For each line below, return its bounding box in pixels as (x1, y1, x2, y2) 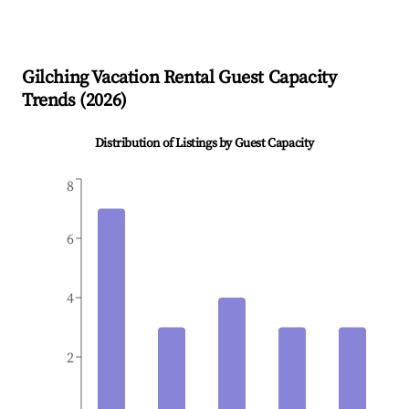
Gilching (22, 67, 89, 90)
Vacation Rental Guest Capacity (88, 67, 337, 90)
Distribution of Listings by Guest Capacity (94, 135, 315, 152)
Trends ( (22, 89, 86, 113)
